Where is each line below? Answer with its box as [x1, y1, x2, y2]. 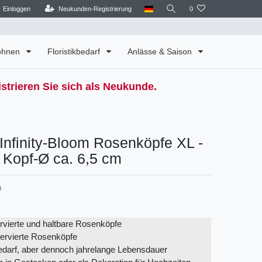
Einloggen [2, 5, 30, 12]
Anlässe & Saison [127, 47, 195, 57]
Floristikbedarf [47, 47, 103, 57]
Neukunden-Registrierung [58, 5, 132, 12]
